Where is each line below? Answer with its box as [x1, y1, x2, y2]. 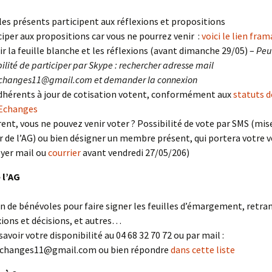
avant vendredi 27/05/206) [81, 146, 189, 158]
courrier [48, 146, 81, 158]
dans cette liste [171, 243, 235, 256]
